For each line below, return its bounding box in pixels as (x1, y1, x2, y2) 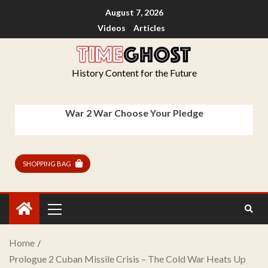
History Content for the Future (71, 67, 197, 79)
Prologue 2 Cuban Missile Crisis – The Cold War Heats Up (9, 252, 246, 264)
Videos (97, 23, 126, 33)
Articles (133, 23, 165, 33)
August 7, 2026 (105, 7, 163, 18)
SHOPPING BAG (23, 159, 71, 167)
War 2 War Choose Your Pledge (65, 107, 203, 119)
